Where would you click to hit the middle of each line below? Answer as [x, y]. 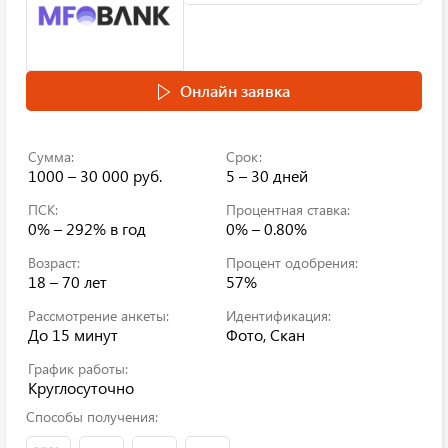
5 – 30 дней [267, 175]
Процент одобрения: [292, 262]
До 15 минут [73, 334]
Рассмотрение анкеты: [98, 315]
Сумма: [51, 156]
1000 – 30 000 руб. [95, 175]
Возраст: [54, 262]
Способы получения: [92, 416]
